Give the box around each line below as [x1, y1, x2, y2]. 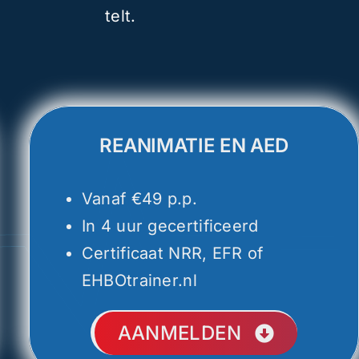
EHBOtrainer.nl [81, 271, 197, 290]
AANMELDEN [117, 321, 241, 345]
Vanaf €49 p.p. [81, 189, 197, 208]
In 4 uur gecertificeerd [81, 216, 259, 236]
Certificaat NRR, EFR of [81, 244, 264, 263]
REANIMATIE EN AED [99, 134, 288, 157]
